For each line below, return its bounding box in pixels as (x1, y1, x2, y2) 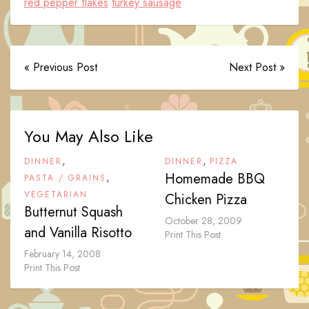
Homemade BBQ (165, 169, 265, 190)
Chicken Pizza (165, 190, 247, 210)
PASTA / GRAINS (24, 172, 106, 185)
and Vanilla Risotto (24, 223, 132, 243)
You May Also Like (24, 124, 153, 149)
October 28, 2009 (165, 214, 242, 228)
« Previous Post (24, 59, 97, 76)
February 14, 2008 (24, 247, 101, 261)
